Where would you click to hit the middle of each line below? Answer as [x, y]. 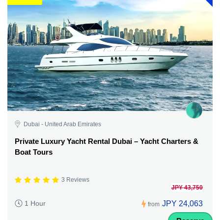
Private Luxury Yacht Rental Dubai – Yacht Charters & [107, 141]
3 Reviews [75, 180]
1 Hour [35, 204]
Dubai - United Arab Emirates [62, 124]
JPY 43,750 [187, 187]
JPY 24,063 [182, 203]
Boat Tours [34, 152]
